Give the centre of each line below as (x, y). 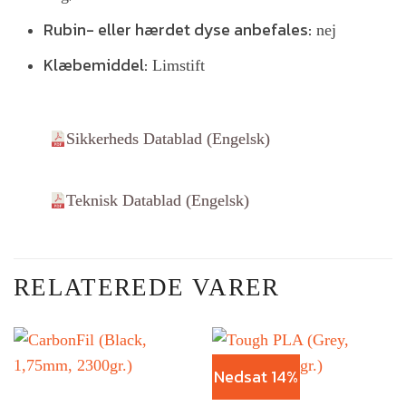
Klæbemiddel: (96, 64)
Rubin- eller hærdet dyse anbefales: (178, 29)
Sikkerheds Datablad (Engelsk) (168, 138)
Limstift (177, 65)
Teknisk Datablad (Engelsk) (158, 200)
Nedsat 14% (256, 377)
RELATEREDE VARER (147, 287)
